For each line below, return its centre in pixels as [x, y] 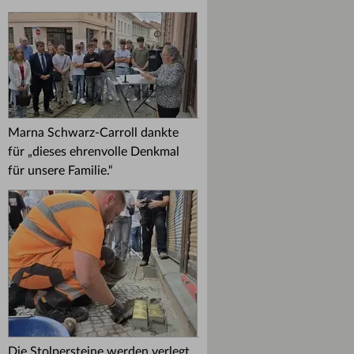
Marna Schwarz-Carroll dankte [93, 133]
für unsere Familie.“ [60, 171]
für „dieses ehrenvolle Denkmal [94, 152]
